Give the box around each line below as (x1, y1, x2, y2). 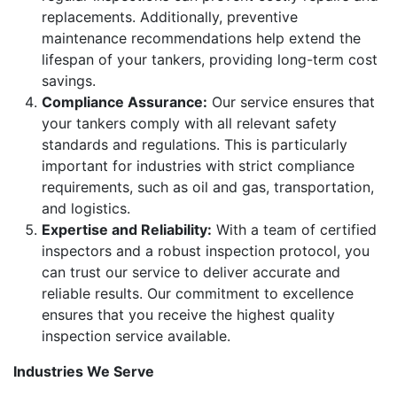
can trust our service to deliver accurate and (42, 262, 340, 281)
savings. (42, 71, 96, 90)
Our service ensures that (207, 92, 375, 111)
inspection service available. (42, 326, 230, 345)
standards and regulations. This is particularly (42, 135, 347, 153)
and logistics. (42, 198, 130, 217)
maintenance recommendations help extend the (42, 28, 361, 47)
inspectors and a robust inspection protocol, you (42, 241, 370, 260)
